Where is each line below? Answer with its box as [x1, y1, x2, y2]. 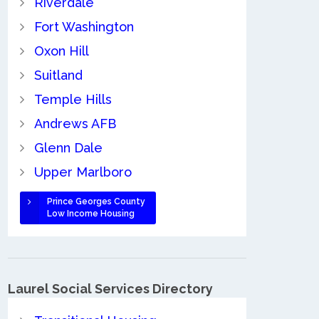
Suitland [33, 67, 83, 83]
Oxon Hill [33, 43, 89, 58]
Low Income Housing [46, 208, 135, 219]
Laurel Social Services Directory [8, 281, 213, 296]
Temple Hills [33, 91, 112, 107]
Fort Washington [33, 19, 134, 34]
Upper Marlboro [33, 164, 132, 179]
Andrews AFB [33, 115, 116, 131]
